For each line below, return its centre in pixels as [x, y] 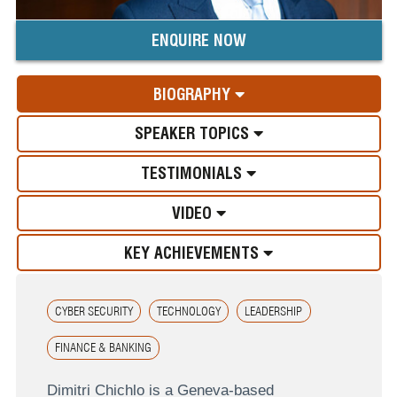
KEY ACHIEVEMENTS [191, 253]
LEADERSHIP [274, 311]
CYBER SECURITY [93, 311]
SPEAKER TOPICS [194, 134]
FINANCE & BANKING [103, 348]
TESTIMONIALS [194, 174]
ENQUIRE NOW [198, 41]
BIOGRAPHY [194, 94]
